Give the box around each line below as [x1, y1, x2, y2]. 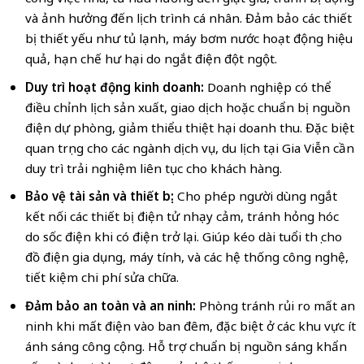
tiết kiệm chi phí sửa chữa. [24, 269, 179, 286]
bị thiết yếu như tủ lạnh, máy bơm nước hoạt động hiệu [24, 29, 353, 46]
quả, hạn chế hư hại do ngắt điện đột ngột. [24, 50, 277, 67]
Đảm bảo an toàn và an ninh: [24, 297, 196, 314]
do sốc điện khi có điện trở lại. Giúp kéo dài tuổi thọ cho [24, 228, 342, 245]
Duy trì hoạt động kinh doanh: [24, 78, 207, 95]
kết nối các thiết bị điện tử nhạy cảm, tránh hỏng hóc [24, 208, 339, 225]
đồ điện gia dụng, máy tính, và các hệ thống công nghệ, [24, 249, 349, 266]
